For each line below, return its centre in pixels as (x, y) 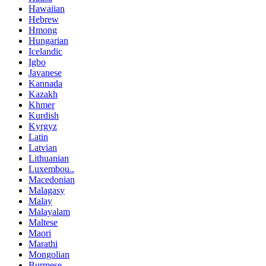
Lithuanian (49, 158)
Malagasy (47, 190)
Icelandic (45, 51)
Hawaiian (47, 8)
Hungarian (48, 40)
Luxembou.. (51, 169)
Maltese (43, 222)
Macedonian (52, 179)
